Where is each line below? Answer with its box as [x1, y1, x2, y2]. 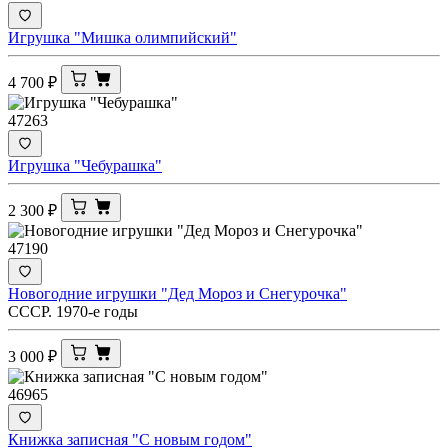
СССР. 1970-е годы [8, 302, 138, 320]
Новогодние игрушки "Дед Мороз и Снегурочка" [8, 284, 347, 302]
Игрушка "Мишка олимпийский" [8, 28, 237, 46]
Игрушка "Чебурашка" [8, 156, 162, 174]
